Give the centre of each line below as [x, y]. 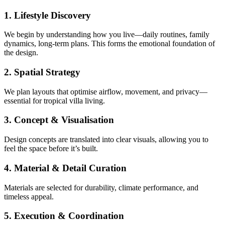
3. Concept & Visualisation [59, 120]
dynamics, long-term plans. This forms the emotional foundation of [109, 44]
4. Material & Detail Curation [65, 168]
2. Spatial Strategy [42, 72]
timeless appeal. [29, 196]
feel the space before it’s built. [51, 149]
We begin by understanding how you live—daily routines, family [107, 35]
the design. [21, 53]
